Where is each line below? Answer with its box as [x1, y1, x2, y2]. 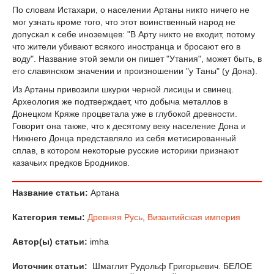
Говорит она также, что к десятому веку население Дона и [12, 120, 246, 131]
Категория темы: [12, 212, 85, 222]
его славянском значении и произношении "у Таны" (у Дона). [12, 66, 257, 76]
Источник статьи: [12, 261, 87, 271]
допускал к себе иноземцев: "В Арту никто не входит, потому [12, 29, 255, 40]
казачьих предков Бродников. [12, 157, 130, 168]
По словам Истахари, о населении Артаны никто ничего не [12, 5, 250, 15]
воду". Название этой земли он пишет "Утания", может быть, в [12, 54, 262, 64]
